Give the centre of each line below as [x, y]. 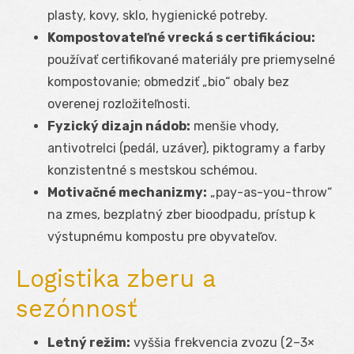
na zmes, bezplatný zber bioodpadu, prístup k [181, 214]
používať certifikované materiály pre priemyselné [191, 59]
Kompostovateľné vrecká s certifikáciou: [181, 37]
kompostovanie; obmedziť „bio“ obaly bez [168, 81]
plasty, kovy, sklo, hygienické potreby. [158, 15]
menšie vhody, [235, 126]
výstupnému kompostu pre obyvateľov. [162, 236]
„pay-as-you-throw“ [269, 192]
